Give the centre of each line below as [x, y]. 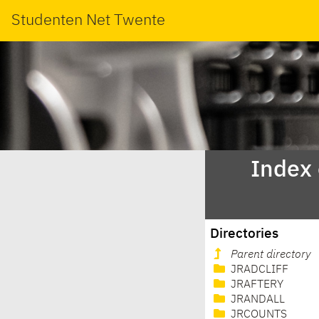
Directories [245, 234]
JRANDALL [256, 300]
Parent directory [271, 255]
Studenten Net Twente [88, 20]
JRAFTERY [256, 285]
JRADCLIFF [258, 270]
